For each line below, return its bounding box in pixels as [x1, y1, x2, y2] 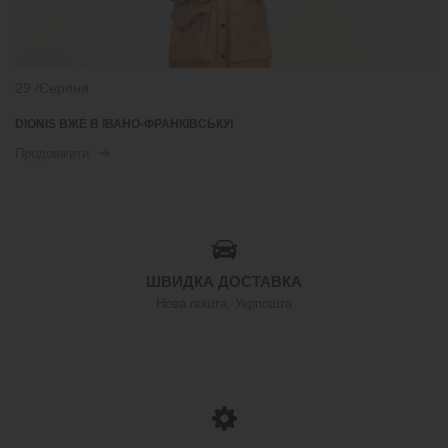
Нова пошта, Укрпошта [156, 296, 292, 312]
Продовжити [15, 146, 93, 162]
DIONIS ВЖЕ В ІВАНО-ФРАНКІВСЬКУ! [15, 117, 234, 132]
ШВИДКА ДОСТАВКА [146, 273, 302, 291]
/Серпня [35, 80, 89, 97]
